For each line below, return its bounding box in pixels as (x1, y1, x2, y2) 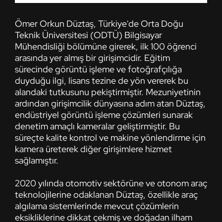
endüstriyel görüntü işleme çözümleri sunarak (15, 109, 193, 120)
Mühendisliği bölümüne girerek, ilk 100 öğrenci (15, 40, 197, 52)
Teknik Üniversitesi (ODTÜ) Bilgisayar (15, 29, 162, 41)
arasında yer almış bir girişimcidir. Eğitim (15, 52, 170, 63)
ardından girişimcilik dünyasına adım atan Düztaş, (15, 97, 206, 109)
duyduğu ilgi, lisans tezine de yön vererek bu (15, 74, 188, 86)
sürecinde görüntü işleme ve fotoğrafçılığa (15, 63, 182, 75)
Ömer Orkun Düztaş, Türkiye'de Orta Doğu (15, 17, 183, 29)
